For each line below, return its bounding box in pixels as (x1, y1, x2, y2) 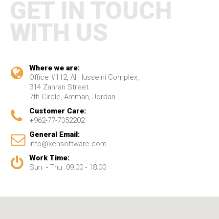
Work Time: (29, 153, 69, 162)
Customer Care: (29, 107, 86, 115)
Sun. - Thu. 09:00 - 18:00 (29, 163, 106, 172)
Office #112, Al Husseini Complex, (29, 73, 139, 82)
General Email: (29, 130, 80, 139)
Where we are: (29, 64, 80, 72)
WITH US (10, 19, 108, 47)
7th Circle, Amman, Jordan (29, 92, 115, 101)
